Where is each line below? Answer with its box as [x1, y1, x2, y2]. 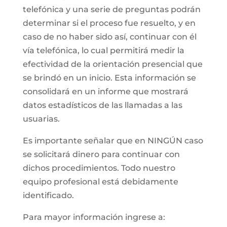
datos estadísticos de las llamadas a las [22, 100, 182, 110]
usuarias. [22, 113, 60, 124]
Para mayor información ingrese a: [22, 212, 165, 222]
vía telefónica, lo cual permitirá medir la [22, 45, 184, 55]
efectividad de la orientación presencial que [22, 59, 203, 69]
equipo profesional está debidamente [22, 176, 178, 186]
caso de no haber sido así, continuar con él [22, 31, 197, 42]
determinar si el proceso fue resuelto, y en [22, 18, 196, 28]
